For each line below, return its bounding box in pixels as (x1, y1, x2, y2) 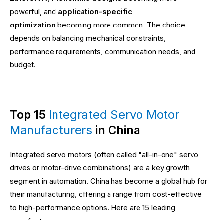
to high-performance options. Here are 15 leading (10, 202, 175, 212)
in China (92, 122, 140, 137)
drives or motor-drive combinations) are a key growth (10, 163, 190, 172)
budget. (10, 59, 36, 69)
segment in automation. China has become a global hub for (10, 176, 207, 186)
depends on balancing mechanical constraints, (10, 33, 165, 43)
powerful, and (10, 6, 58, 16)
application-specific (58, 6, 132, 16)
